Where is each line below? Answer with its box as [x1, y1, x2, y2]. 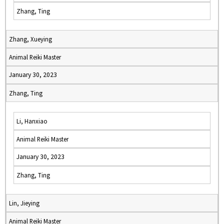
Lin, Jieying [9, 199, 39, 207]
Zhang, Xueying [9, 35, 52, 43]
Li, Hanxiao [16, 117, 47, 125]
